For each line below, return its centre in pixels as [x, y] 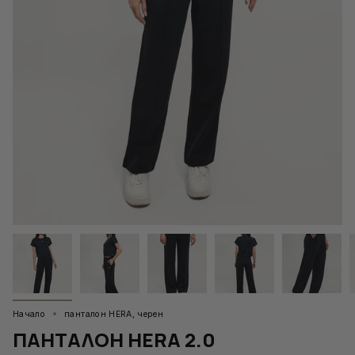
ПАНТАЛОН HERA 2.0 [114, 339]
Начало [29, 314]
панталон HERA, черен [114, 314]
